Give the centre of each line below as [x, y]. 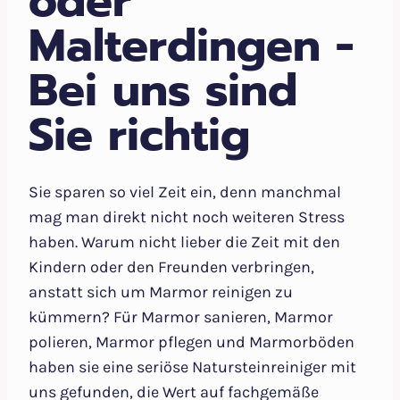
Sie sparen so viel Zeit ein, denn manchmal [185, 192]
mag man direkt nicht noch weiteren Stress [187, 217]
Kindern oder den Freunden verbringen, [171, 267]
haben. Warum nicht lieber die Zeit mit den [184, 242]
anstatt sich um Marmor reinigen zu [161, 292]
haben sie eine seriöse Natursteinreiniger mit [192, 367]
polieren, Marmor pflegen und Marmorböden [192, 342]
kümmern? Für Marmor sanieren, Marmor [181, 317]
